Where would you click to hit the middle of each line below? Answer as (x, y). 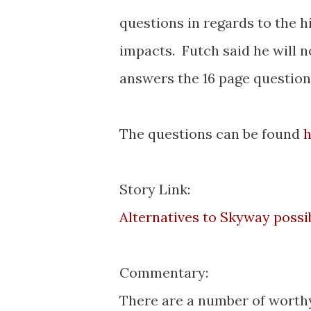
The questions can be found (211, 134)
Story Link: (155, 189)
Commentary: (164, 272)
